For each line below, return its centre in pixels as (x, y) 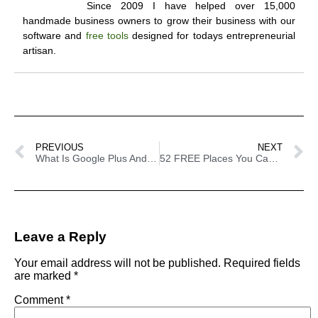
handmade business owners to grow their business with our (159, 20)
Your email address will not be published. (117, 263)
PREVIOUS (60, 147)
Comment (40, 300)
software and (54, 35)
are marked (44, 276)
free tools (107, 35)
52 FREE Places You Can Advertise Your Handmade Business (273, 158)
